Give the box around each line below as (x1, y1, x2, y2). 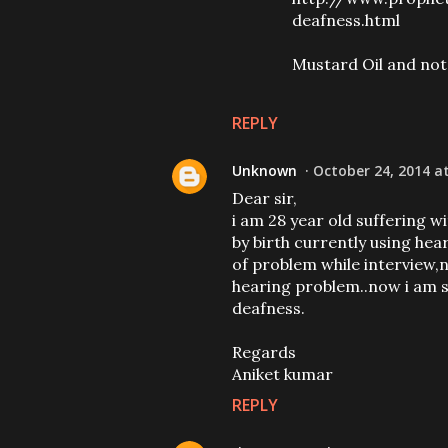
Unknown (232, 161, 297, 180)
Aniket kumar (232, 364, 333, 384)
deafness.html (292, 10, 400, 30)
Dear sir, (232, 188, 297, 208)
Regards (232, 342, 296, 362)
